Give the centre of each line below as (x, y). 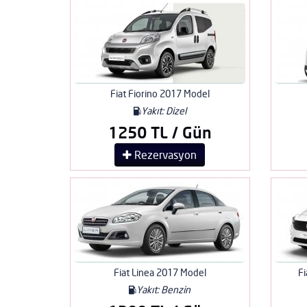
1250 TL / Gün (160, 132)
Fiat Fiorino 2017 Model (160, 93)
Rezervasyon (164, 155)
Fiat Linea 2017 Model (160, 272)
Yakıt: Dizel (163, 110)
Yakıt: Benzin (164, 289)
